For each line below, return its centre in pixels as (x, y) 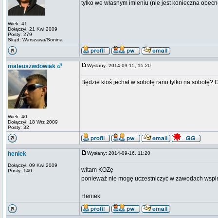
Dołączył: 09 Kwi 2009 (33, 165)
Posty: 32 (18, 127)
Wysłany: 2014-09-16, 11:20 (121, 153)
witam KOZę (97, 170)
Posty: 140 (20, 171)
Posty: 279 (20, 34)
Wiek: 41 (18, 24)
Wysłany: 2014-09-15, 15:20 (121, 65)
